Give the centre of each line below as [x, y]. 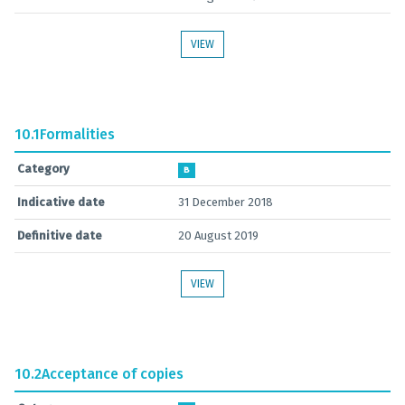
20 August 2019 [218, 235]
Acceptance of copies [113, 374]
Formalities [77, 134]
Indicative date [61, 202]
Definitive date [60, 235]
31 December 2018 [226, 202]
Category [43, 169]
